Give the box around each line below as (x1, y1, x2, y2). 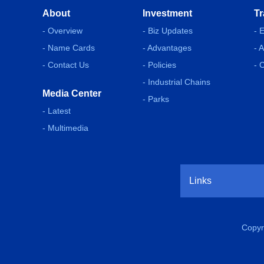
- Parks (143, 94, 169, 104)
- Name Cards (42, 43, 95, 52)
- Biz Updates (143, 26, 193, 35)
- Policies (143, 60, 176, 70)
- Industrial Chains (143, 77, 210, 87)
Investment (143, 8, 192, 18)
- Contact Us (42, 60, 89, 70)
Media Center (42, 88, 101, 98)
